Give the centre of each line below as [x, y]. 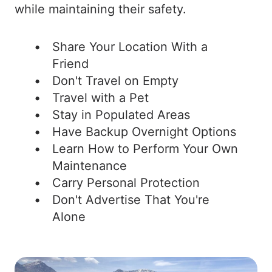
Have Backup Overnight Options [144, 132]
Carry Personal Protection [126, 183]
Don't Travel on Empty [115, 81]
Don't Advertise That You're [131, 200]
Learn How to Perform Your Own [145, 149]
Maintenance [90, 166]
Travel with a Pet [100, 98]
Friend [70, 64]
